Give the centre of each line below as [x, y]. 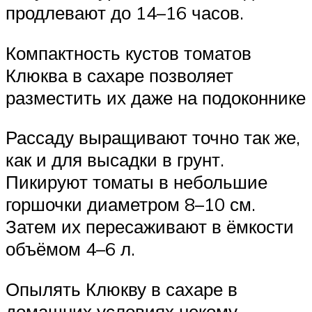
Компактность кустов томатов [128, 53]
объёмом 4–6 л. [70, 249]
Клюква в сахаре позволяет [119, 75]
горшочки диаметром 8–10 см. [131, 204]
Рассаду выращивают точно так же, [153, 138]
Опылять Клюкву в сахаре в [122, 289]
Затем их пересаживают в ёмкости [150, 227]
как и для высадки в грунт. [115, 160]
